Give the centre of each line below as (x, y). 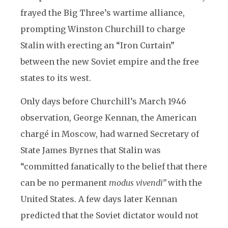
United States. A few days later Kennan (99, 199)
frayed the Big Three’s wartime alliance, (103, 13)
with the (184, 183)
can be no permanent (65, 183)
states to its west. (56, 78)
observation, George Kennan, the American (108, 118)
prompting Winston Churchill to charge (103, 29)
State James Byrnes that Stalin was (91, 150)
